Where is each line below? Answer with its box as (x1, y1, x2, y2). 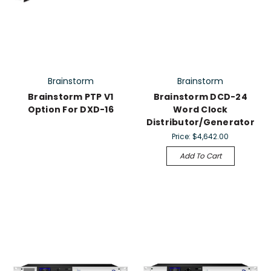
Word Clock (173, 103, 228, 116)
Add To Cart (179, 151, 221, 162)
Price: (172, 131, 193, 142)
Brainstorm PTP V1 (28, 91, 114, 103)
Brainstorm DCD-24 (153, 91, 247, 103)
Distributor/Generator (146, 116, 255, 129)
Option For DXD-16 (27, 103, 114, 116)
